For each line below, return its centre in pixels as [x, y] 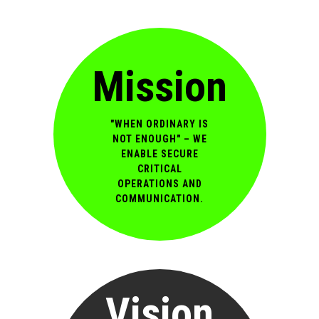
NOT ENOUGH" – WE [159, 138]
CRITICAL [159, 168]
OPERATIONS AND [159, 183]
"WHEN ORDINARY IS [159, 124]
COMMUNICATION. [159, 198]
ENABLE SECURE [159, 153]
